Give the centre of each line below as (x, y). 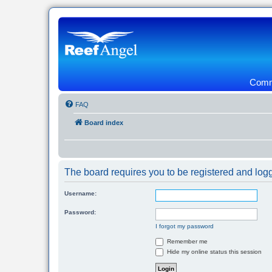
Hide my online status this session (213, 252)
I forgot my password (185, 226)
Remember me (186, 241)
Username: (80, 193)
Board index (104, 123)
